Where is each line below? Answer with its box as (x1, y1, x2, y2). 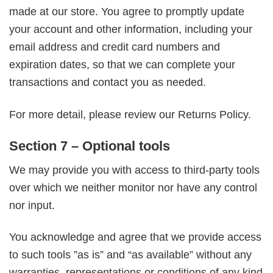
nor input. (9, 199, 55, 211)
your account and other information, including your (9, 23, 252, 36)
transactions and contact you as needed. (9, 76, 206, 89)
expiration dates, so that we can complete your (9, 58, 235, 71)
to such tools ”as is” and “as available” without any (9, 249, 252, 261)
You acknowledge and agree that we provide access (9, 231, 261, 244)
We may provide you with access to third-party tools (9, 163, 260, 176)
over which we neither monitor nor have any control (9, 181, 257, 194)
